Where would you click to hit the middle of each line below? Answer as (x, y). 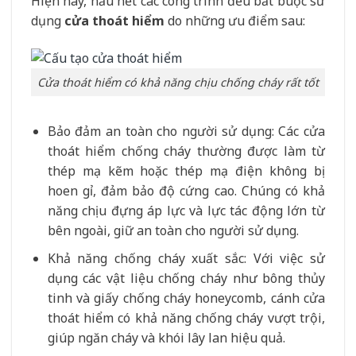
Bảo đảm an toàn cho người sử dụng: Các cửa (186, 131)
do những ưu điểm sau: (235, 21)
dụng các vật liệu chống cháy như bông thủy (186, 278)
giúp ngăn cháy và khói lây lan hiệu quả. (166, 337)
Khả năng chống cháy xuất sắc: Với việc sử (186, 258)
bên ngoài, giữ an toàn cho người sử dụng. (173, 230)
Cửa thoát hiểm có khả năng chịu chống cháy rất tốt (178, 83)
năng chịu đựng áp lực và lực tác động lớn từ (186, 210)
